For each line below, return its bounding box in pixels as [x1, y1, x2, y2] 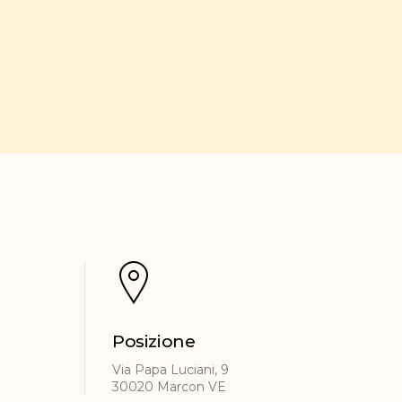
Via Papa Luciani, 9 [112, 362, 229, 379]
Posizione [112, 331, 196, 353]
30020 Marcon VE [112, 379, 226, 396]
